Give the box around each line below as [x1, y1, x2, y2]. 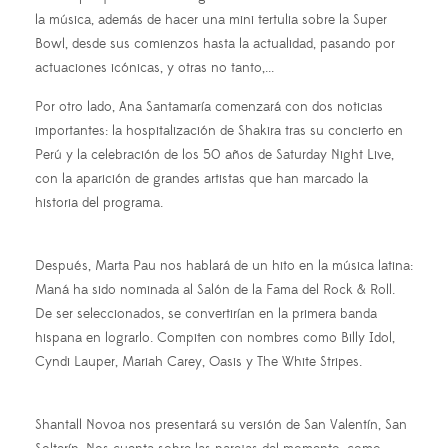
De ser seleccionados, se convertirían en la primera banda [35, 304, 377, 323]
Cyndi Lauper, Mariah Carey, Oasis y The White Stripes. [35, 352, 362, 371]
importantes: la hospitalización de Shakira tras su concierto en [35, 121, 403, 140]
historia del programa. [35, 193, 163, 212]
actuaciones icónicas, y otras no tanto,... [35, 58, 274, 77]
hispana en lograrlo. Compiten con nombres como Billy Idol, [35, 328, 395, 347]
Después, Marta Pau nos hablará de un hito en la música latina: [35, 256, 413, 275]
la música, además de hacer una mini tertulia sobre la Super [35, 10, 387, 29]
